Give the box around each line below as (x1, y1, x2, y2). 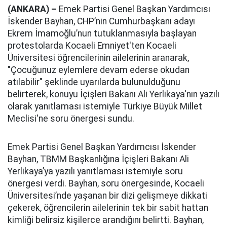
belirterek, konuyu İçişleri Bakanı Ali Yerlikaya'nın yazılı (8, 89, 219, 99)
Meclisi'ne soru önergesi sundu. (8, 113, 134, 124)
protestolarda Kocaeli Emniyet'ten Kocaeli (8, 41, 176, 51)
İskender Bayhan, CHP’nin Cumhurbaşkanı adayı (8, 16, 195, 26)
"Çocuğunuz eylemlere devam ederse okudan (8, 65, 190, 75)
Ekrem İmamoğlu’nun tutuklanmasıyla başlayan (8, 28, 197, 39)
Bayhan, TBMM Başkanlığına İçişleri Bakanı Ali (8, 154, 189, 164)
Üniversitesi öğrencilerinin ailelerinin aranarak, (8, 53, 189, 63)
